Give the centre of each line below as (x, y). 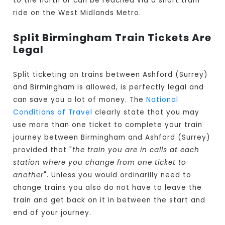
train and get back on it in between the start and (109, 200)
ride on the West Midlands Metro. (77, 13)
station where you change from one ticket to (100, 163)
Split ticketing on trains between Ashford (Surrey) (111, 75)
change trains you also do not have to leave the (108, 188)
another (29, 175)
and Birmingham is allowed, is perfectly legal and (109, 87)
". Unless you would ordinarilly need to (118, 175)
